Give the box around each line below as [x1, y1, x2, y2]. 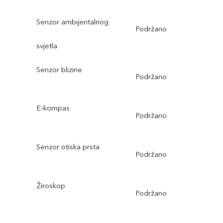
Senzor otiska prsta [36, 142, 100, 152]
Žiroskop [36, 181, 65, 191]
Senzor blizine [36, 64, 82, 75]
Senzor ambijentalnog [36, 16, 109, 27]
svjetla [36, 40, 57, 51]
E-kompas [36, 103, 70, 113]
